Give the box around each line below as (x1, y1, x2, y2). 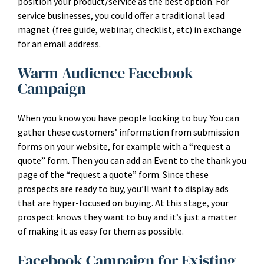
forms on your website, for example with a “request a (18, 140, 230, 152)
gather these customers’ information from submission (18, 126, 239, 138)
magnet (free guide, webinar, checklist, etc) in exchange (18, 24, 242, 35)
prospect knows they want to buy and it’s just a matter (18, 211, 237, 223)
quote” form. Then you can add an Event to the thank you (18, 154, 246, 166)
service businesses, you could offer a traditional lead (18, 9, 225, 21)
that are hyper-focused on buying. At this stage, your (18, 197, 229, 209)
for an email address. (18, 38, 101, 49)
